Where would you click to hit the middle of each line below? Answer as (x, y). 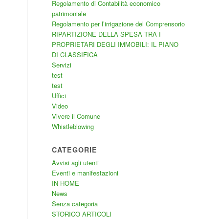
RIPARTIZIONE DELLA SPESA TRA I (106, 34)
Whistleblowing (73, 126)
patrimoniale (69, 13)
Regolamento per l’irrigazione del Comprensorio (118, 24)
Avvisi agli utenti (75, 163)
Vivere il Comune (76, 116)
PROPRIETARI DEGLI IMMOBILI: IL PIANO (115, 44)
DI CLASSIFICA (75, 55)
